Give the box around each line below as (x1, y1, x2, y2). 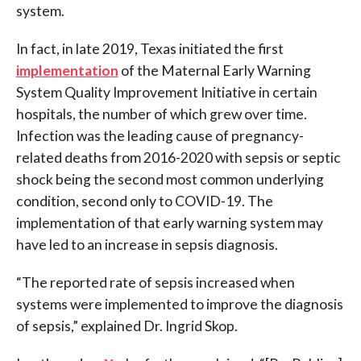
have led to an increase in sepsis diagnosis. (15, 236, 278, 254)
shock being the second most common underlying (15, 171, 324, 189)
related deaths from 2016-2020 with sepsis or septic (15, 149, 341, 167)
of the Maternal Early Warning (118, 62, 311, 80)
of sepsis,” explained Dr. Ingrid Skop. (15, 317, 238, 335)
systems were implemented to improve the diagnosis (15, 296, 343, 313)
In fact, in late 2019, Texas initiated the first (15, 40, 284, 58)
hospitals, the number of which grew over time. (15, 106, 307, 123)
